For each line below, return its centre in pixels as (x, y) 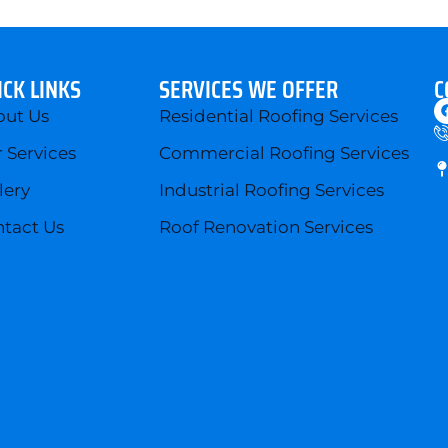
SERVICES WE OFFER (248, 89)
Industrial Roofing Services (271, 189)
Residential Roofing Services (278, 115)
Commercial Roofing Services (283, 152)
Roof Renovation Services (265, 226)
